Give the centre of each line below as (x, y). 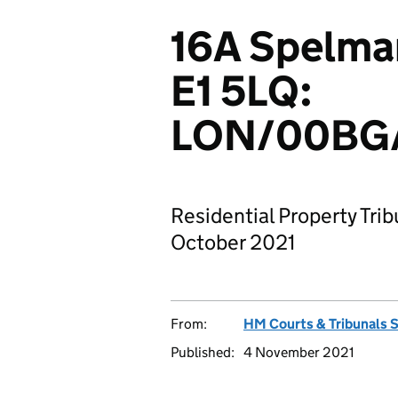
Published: (203, 352)
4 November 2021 (299, 352)
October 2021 (233, 242)
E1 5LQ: (242, 91)
